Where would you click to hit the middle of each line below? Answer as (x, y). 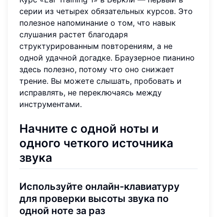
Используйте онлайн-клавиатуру (100, 186)
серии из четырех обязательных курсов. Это (106, 11)
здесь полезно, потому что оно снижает (97, 69)
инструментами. (51, 104)
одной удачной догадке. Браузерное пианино (107, 57)
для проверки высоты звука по (94, 198)
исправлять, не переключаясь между (91, 92)
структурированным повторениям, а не (96, 46)
